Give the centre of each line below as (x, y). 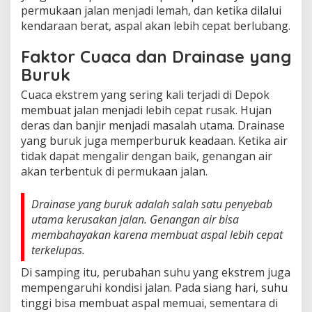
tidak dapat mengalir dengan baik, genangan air (147, 156)
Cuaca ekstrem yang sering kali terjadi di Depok (145, 94)
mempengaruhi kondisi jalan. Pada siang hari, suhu (154, 287)
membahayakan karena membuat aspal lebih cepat (157, 234)
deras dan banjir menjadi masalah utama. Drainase (153, 125)
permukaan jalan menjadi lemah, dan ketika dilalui (151, 10)
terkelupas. (58, 250)
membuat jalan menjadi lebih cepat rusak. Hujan (146, 110)
